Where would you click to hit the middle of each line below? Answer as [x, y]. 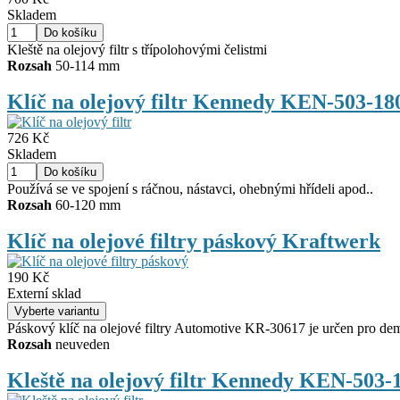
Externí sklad [44, 293]
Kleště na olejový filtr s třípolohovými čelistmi [137, 50]
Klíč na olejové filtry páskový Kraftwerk [194, 241]
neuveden [81, 344]
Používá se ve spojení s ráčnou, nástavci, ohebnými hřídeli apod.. [190, 189]
